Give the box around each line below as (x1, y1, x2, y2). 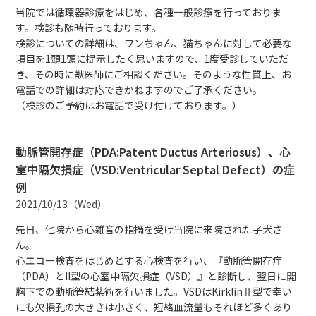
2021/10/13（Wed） (16, 196, 108, 211)
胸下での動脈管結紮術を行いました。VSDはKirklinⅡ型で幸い (16, 284, 293, 298)
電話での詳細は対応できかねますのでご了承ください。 (16, 82, 263, 97)
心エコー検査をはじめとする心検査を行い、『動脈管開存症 (16, 253, 283, 267)
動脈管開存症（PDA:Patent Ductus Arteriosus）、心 (16, 142, 291, 160)
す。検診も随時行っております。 (16, 20, 162, 35)
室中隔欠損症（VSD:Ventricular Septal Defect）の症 (16, 160, 296, 178)
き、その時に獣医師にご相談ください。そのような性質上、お (16, 66, 292, 81)
